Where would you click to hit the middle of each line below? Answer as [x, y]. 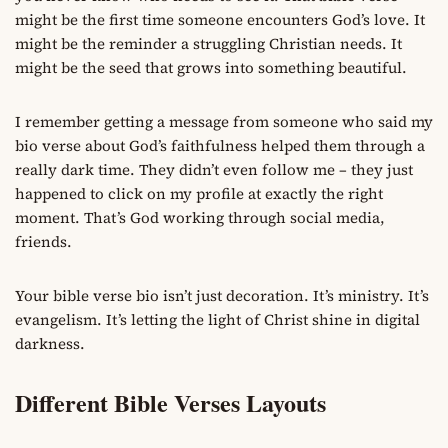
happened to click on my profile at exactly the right [199, 193]
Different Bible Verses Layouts [170, 402]
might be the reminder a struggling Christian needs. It [208, 43]
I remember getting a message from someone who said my [224, 121]
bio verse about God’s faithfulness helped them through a [220, 145]
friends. [43, 241]
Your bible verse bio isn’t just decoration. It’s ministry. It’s [222, 295]
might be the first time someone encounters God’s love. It [220, 19]
